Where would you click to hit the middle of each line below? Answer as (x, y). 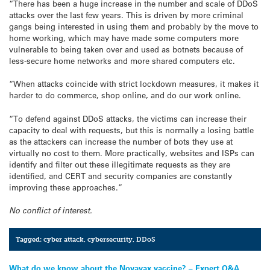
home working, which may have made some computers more (124, 38)
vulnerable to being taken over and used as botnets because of (126, 49)
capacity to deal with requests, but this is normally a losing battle (131, 130)
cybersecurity (110, 240)
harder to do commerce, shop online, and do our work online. (125, 95)
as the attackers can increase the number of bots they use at (121, 141)
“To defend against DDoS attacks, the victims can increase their (128, 118)
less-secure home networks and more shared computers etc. (122, 61)
